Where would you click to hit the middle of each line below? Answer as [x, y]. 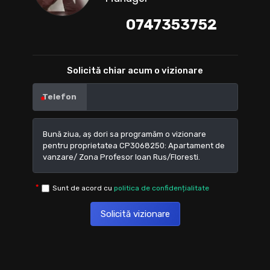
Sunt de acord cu [83, 188]
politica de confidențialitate [161, 188]
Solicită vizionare [135, 214]
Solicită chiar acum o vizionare [135, 70]
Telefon [59, 96]
